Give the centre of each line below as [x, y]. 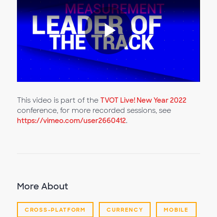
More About [43, 186]
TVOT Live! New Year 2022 [143, 100]
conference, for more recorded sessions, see [94, 110]
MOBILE [176, 209]
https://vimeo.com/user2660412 [71, 120]
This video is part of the [59, 100]
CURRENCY [125, 209]
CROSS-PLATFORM [55, 209]
